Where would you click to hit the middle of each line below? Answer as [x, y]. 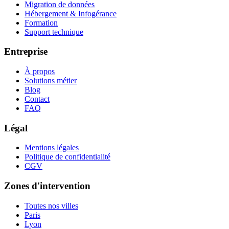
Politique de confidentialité [67, 157]
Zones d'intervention [47, 186]
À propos [40, 71]
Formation [41, 22]
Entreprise [26, 52]
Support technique [54, 32]
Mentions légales [52, 148]
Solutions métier [51, 81]
